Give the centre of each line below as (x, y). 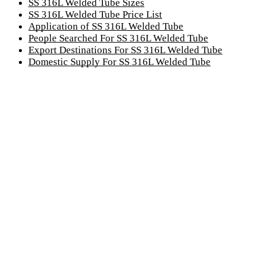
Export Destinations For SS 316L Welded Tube (125, 50)
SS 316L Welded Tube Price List (95, 14)
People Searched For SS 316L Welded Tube (118, 38)
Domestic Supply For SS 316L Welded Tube (119, 62)
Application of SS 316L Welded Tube (106, 26)
